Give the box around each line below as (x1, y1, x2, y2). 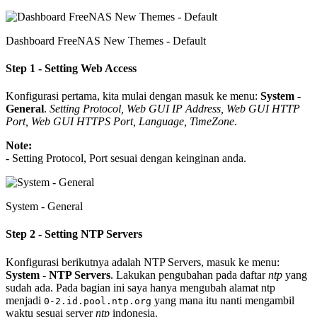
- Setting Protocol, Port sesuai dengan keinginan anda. (6, 152, 246, 165)
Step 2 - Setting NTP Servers (6, 228, 142, 241)
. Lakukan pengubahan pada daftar (110, 268, 268, 281)
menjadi (6, 294, 44, 306)
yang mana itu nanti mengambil (151, 294, 294, 306)
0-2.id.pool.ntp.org (44, 295, 151, 306)
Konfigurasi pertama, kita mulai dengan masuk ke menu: (6, 90, 260, 103)
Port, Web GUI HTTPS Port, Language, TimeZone (6, 115, 234, 128)
